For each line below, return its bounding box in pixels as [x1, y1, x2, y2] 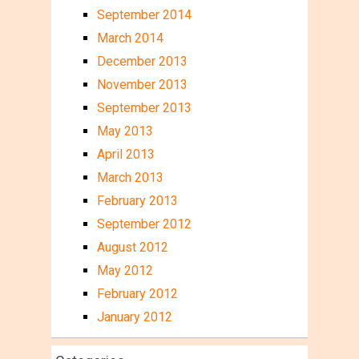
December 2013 [96, 53, 188, 69]
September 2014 [96, 6, 192, 22]
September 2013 [96, 99, 192, 115]
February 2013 [96, 192, 178, 208]
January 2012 [96, 309, 172, 325]
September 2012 [96, 216, 192, 232]
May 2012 [96, 262, 153, 278]
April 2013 [96, 146, 155, 162]
